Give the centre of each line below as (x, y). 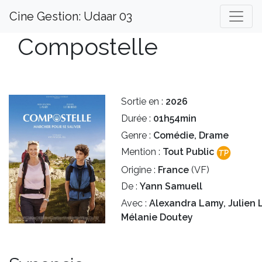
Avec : (135, 204)
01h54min (175, 118)
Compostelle (88, 46)
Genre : (137, 135)
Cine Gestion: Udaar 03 (71, 16)
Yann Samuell (171, 187)
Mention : (142, 152)
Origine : (139, 170)
